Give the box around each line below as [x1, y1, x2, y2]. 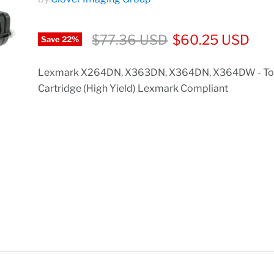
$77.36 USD [92, 32, 168, 48]
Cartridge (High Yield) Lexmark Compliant [38, 83, 229, 95]
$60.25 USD [172, 32, 250, 48]
